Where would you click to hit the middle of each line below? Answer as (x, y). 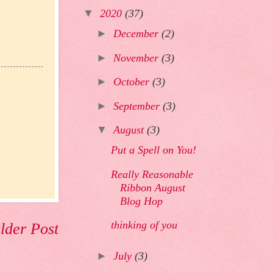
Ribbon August (152, 187)
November (138, 58)
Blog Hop (141, 201)
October (133, 82)
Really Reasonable (152, 174)
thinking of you (144, 225)
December (138, 34)
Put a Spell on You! (153, 150)
